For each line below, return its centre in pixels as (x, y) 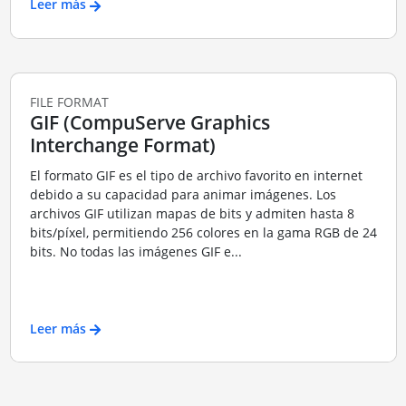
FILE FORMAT (69, 101)
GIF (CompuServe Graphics (150, 122)
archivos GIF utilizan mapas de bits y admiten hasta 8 (192, 214)
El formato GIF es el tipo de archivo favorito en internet (196, 176)
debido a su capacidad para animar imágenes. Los (183, 195)
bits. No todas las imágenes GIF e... (135, 252)
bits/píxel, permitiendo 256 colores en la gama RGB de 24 (203, 233)
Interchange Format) (122, 145)
